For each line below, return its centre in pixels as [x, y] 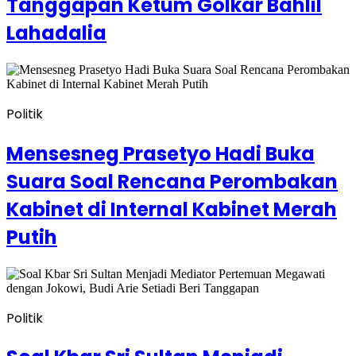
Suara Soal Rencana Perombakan [172, 181]
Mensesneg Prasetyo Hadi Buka [161, 153]
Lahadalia [56, 33]
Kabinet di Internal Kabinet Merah [172, 209]
